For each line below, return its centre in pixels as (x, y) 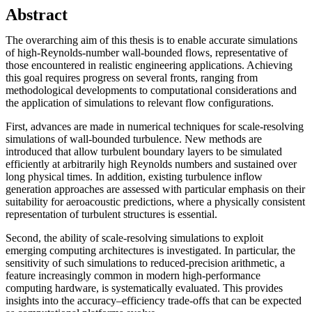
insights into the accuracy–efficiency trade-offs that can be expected (154, 300)
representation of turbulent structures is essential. (111, 214)
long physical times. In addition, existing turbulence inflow (134, 176)
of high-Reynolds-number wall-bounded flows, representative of (147, 52)
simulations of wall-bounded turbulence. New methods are (134, 139)
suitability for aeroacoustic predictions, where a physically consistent (155, 201)
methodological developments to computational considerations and (151, 90)
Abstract (37, 14)
